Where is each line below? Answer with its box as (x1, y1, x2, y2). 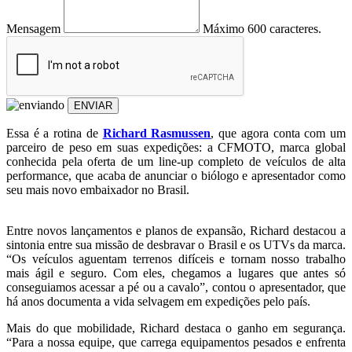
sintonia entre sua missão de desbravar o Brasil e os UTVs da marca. (6, 237, 346, 251)
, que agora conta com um (211, 126, 346, 140)
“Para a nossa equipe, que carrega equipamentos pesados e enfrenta (6, 335, 346, 349)
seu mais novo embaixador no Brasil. (6, 182, 189, 196)
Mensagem (6, 21, 60, 35)
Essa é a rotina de (6, 126, 103, 140)
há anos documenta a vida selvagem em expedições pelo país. (6, 294, 310, 308)
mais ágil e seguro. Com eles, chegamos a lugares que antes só (6, 266, 346, 280)
